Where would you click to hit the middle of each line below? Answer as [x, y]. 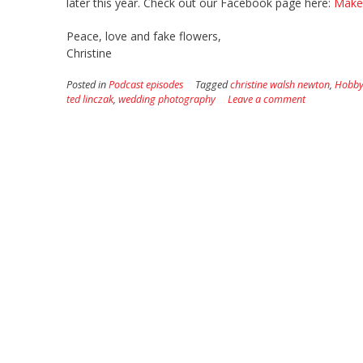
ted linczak [90, 99]
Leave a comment [267, 99]
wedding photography [167, 99]
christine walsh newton [280, 84]
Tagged [213, 84]
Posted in [88, 84]
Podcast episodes [146, 84]
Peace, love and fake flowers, [144, 36]
